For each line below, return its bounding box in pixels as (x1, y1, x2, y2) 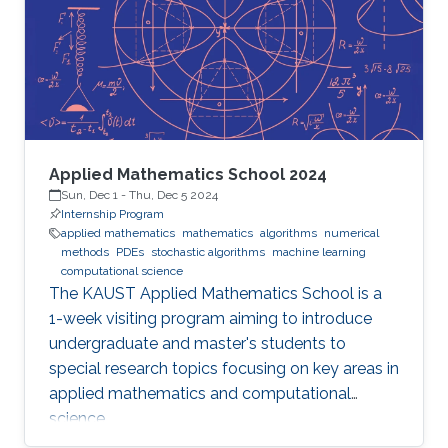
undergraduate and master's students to (49, 334, 346, 354)
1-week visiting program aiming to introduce (49, 309, 372, 329)
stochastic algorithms (151, 245, 265, 260)
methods (61, 245, 109, 260)
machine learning (272, 245, 366, 260)
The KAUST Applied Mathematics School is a (49, 284, 382, 304)
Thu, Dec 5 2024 (129, 188, 218, 203)
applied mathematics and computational (49, 384, 351, 404)
